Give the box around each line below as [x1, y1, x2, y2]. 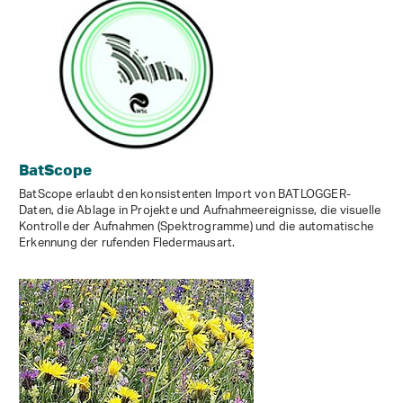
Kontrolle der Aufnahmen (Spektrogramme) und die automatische [19, 214, 374, 241]
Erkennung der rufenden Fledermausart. [19, 230, 236, 257]
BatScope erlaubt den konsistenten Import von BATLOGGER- [19, 182, 352, 209]
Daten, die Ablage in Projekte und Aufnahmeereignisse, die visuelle [19, 198, 381, 225]
